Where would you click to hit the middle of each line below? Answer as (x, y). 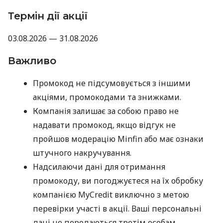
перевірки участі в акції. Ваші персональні (117, 208)
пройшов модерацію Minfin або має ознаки (118, 139)
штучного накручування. (82, 153)
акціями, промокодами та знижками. (107, 97)
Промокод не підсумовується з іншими (112, 83)
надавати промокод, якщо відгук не (104, 125)
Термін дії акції (48, 16)
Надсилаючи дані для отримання (99, 167)
